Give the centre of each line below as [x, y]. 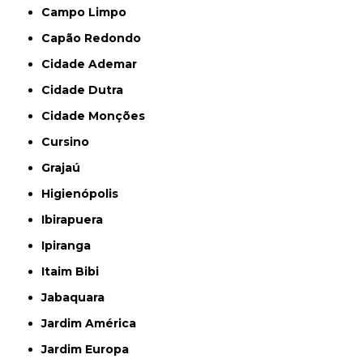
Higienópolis [85, 194]
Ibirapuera [74, 220]
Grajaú [66, 168]
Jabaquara [76, 298]
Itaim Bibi [72, 272]
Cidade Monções [98, 116]
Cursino [70, 142]
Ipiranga [68, 246]
